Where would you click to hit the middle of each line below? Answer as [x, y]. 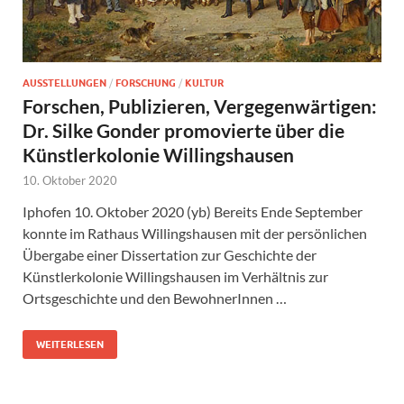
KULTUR [204, 83]
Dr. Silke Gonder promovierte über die [184, 130]
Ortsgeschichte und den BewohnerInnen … [155, 298]
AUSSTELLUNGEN [64, 83]
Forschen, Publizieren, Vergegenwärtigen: [200, 106]
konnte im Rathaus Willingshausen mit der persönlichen [195, 233]
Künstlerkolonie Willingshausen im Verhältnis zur [175, 276]
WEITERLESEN [70, 344]
